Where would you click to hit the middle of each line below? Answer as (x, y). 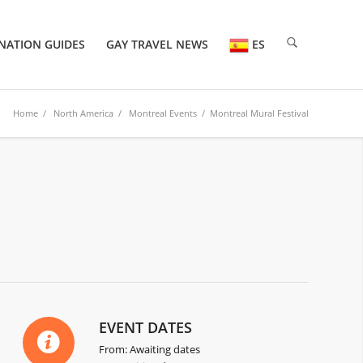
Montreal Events (163, 113)
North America (83, 113)
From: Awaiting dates (150, 350)
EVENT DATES (146, 328)
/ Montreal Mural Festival (253, 113)
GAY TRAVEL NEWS (157, 44)
